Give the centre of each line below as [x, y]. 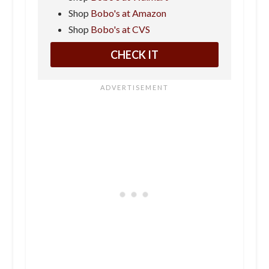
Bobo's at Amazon [128, 13]
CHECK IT [134, 55]
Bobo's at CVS [120, 29]
